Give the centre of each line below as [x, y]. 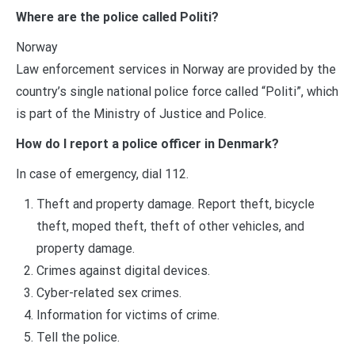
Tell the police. [78, 337]
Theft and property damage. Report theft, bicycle [175, 204]
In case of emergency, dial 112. [102, 174]
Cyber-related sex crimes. [109, 292]
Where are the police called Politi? [117, 17]
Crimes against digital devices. [123, 270]
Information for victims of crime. [128, 315]
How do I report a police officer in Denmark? [147, 143]
